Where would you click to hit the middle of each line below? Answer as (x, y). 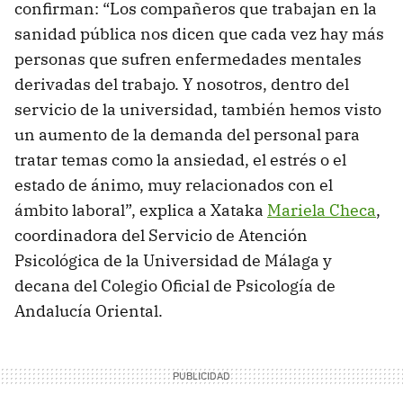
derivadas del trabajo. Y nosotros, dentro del (182, 84)
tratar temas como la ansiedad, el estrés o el (180, 159)
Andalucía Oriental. (89, 310)
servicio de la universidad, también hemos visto (198, 109)
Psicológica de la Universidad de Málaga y (173, 260)
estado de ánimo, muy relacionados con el (174, 184)
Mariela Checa (322, 210)
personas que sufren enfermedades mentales (188, 58)
